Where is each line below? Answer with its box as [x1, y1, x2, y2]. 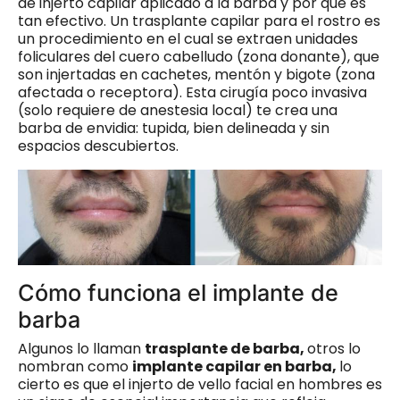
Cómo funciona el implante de [18, 279, 338, 306]
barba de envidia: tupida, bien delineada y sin [18, 117, 329, 138]
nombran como [18, 355, 132, 377]
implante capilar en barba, [132, 355, 339, 377]
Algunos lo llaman [18, 337, 145, 359]
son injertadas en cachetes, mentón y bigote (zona [18, 63, 375, 85]
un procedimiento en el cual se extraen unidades [18, 28, 358, 49]
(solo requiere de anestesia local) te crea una [18, 99, 337, 121]
